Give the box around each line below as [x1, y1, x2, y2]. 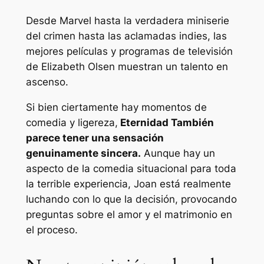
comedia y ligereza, [25, 117, 118, 129]
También [168, 117, 214, 129]
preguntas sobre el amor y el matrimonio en [25, 209, 232, 221]
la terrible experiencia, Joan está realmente [25, 178, 231, 190]
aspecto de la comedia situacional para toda [25, 163, 236, 175]
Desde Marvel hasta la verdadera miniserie [25, 15, 229, 27]
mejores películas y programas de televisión [25, 45, 233, 58]
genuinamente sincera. [25, 147, 141, 160]
